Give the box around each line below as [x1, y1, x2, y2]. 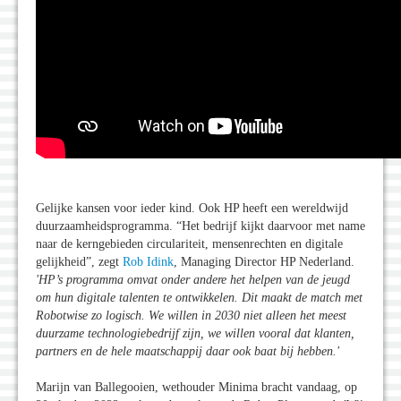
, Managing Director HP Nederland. [174, 254, 354, 269]
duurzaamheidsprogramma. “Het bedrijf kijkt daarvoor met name [36, 218, 365, 233]
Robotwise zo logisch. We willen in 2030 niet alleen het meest [36, 308, 346, 322]
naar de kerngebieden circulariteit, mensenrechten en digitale [36, 236, 343, 251]
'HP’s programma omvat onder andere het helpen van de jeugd [36, 272, 350, 286]
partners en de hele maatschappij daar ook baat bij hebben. [36, 344, 337, 358]
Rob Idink [123, 254, 174, 269]
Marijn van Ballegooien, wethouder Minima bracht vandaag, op [36, 380, 357, 394]
